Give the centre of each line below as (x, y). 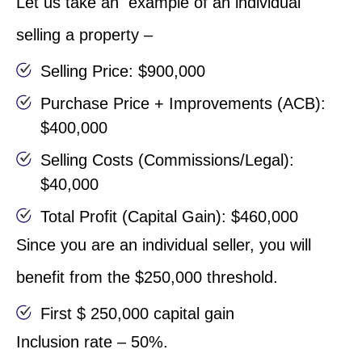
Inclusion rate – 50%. (95, 341)
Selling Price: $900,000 (123, 71)
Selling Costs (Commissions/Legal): (167, 160)
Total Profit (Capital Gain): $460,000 (169, 216)
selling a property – (84, 34)
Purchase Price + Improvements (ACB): (183, 103)
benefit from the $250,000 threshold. (149, 277)
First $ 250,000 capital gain (137, 313)
